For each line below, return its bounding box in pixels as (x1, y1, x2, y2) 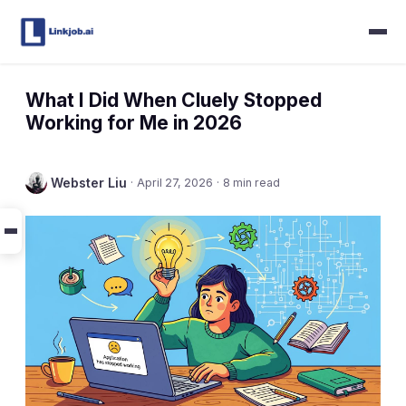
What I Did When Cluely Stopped (25, 89, 322, 111)
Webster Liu (51, 175, 127, 190)
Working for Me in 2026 (25, 111, 242, 134)
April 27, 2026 (137, 176, 213, 189)
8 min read (223, 176, 280, 189)
